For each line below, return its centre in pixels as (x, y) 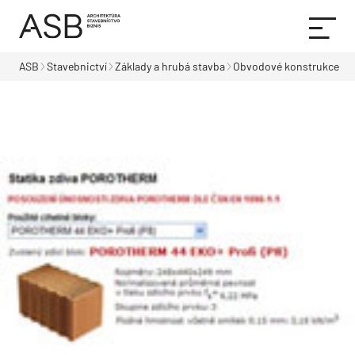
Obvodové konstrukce (286, 66)
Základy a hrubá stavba (170, 66)
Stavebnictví (77, 66)
